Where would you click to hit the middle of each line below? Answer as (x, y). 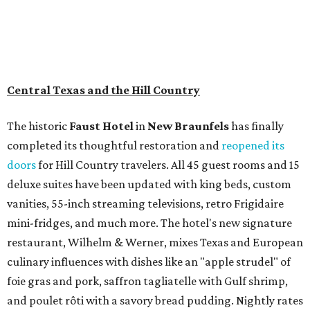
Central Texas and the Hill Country (103, 90)
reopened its (253, 145)
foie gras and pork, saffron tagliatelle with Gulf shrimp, (147, 281)
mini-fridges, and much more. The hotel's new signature (149, 222)
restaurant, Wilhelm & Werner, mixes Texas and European (155, 242)
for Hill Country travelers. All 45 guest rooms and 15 (168, 164)
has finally (256, 126)
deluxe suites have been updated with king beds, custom (149, 184)
